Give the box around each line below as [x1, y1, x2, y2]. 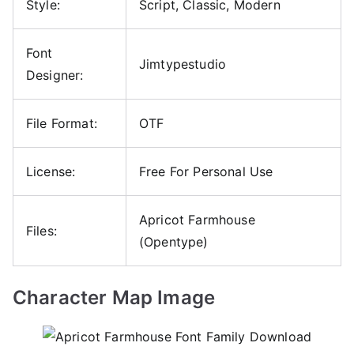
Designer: [26, 66, 84, 83]
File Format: [26, 115, 97, 131]
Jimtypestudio [139, 55, 227, 72]
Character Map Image [13, 285, 216, 309]
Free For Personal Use [139, 163, 273, 179]
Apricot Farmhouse [139, 211, 255, 228]
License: [26, 163, 76, 179]
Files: [26, 222, 57, 239]
